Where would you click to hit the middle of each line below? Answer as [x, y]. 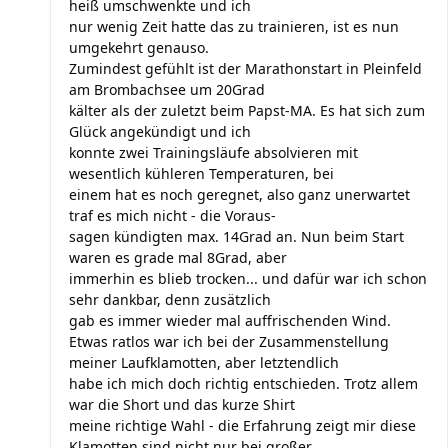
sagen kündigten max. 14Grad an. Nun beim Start [236, 236]
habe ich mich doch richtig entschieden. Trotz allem [243, 383]
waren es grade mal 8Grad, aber [178, 257]
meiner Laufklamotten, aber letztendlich [204, 362]
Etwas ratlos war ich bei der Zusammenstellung [229, 341]
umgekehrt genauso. [139, 47]
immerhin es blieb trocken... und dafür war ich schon [248, 278]
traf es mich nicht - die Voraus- [172, 215]
